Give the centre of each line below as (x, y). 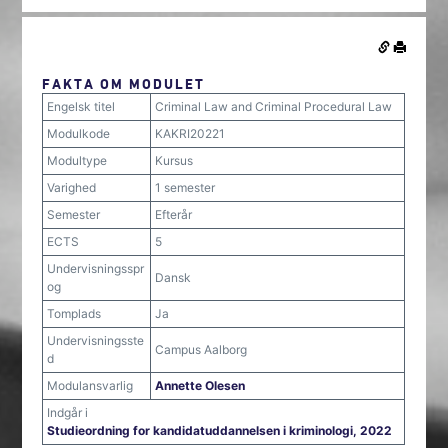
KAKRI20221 (190, 133)
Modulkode (79, 133)
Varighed (72, 187)
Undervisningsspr (96, 268)
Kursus (174, 160)
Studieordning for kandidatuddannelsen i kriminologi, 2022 (220, 430)
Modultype (77, 160)
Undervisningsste (96, 340)
